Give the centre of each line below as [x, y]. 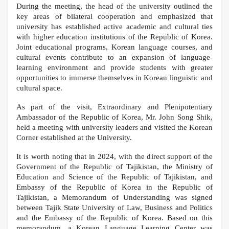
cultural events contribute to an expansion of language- [114, 57]
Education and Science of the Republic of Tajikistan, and [114, 177]
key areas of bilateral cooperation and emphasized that [114, 16]
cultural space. [39, 88]
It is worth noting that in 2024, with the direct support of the [114, 156]
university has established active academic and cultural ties [114, 27]
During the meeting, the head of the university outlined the [114, 6]
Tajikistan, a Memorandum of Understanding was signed [114, 197]
